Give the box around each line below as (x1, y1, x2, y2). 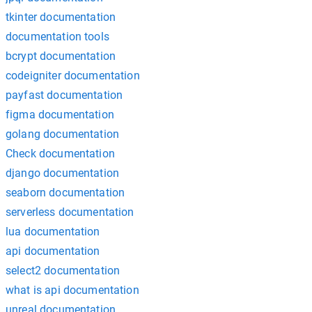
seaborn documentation (6, 185, 125, 199)
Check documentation (6, 146, 115, 160)
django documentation (6, 166, 119, 180)
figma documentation (6, 107, 114, 121)
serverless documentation (6, 205, 134, 219)
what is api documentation (6, 283, 139, 297)
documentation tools (6, 29, 109, 43)
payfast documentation (6, 88, 123, 102)
